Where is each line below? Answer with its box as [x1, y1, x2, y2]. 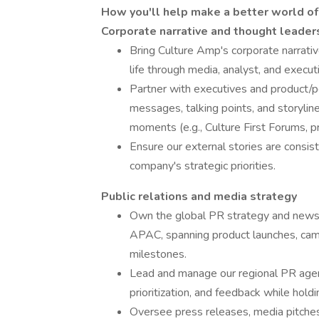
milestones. [130, 246, 187, 262]
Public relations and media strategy [101, 189, 297, 204]
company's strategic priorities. [130, 158, 276, 174]
